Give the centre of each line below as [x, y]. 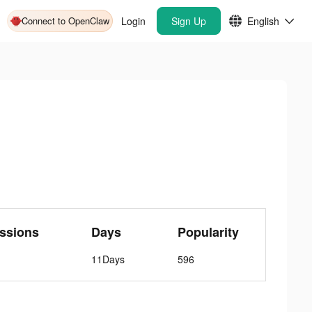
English [263, 21]
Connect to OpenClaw [65, 21]
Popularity [209, 232]
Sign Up [189, 21]
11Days [108, 259]
